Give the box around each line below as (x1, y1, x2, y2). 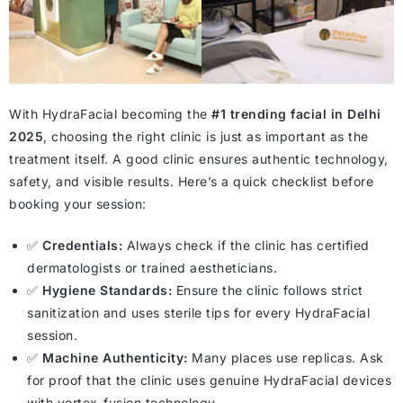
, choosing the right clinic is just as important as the (43, 128, 369, 144)
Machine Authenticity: (42, 349, 188, 365)
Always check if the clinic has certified (122, 237, 370, 253)
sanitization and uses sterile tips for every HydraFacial (27, 304, 370, 320)
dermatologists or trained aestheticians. (27, 259, 277, 275)
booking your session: (9, 195, 147, 211)
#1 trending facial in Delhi (211, 105, 381, 121)
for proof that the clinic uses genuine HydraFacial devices (27, 372, 391, 388)
